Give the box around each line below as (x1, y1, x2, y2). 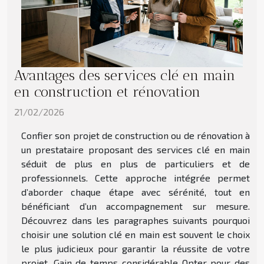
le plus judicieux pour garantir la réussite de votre (21, 243, 250, 255)
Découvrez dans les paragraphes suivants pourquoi (21, 214, 250, 226)
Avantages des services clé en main (14, 67, 235, 84)
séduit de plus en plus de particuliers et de (21, 158, 250, 170)
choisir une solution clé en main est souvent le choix (21, 229, 250, 240)
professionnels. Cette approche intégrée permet (21, 172, 250, 184)
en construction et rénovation (14, 84, 200, 101)
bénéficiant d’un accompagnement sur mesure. (21, 200, 250, 212)
